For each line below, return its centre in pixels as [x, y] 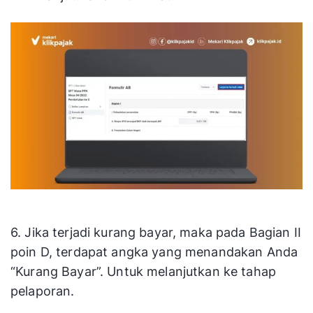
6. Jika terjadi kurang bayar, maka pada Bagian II [156, 233]
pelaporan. [43, 291]
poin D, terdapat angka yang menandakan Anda [154, 252]
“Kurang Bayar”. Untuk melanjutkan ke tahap [144, 272]
